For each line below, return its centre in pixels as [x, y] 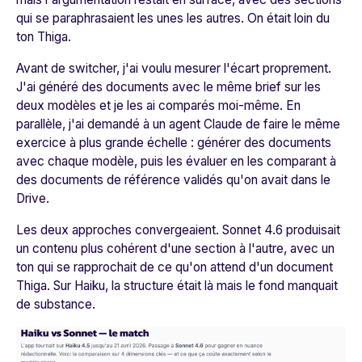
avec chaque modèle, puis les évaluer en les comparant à [176, 162]
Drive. [33, 199]
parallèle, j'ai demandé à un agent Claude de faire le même [178, 124]
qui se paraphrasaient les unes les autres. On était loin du [173, 19]
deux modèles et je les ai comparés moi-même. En [158, 106]
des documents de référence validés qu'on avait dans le [173, 180]
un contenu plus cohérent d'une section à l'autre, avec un [175, 249]
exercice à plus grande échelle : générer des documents [174, 143]
